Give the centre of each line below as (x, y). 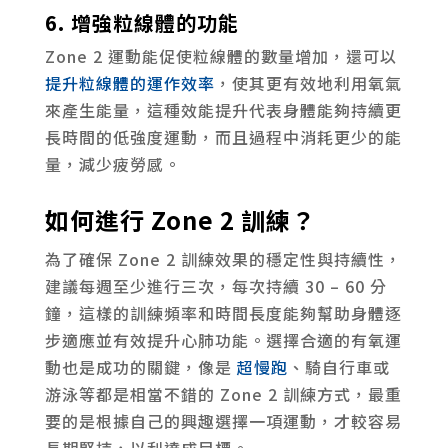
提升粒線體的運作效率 (129, 82)
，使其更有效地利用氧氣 (308, 82)
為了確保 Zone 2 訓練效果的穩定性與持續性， (223, 258)
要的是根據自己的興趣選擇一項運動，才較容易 (223, 420)
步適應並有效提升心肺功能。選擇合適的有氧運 (223, 339)
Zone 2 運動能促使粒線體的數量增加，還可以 (220, 55)
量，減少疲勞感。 (112, 163)
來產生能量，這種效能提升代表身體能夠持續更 (223, 109)
